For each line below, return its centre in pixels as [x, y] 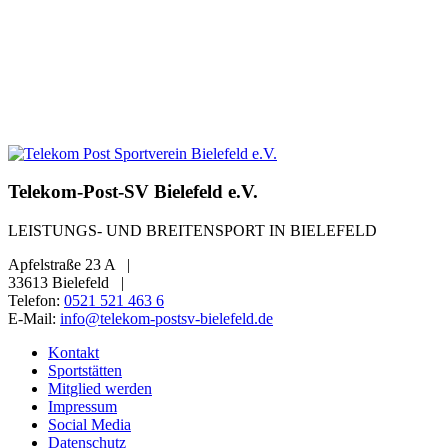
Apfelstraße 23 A [63, 265]
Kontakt [73, 353]
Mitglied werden [100, 389]
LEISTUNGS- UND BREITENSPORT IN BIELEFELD [192, 231]
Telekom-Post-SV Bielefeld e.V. [133, 192]
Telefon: [36, 301]
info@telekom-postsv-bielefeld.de [166, 319]
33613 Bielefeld [60, 283]
